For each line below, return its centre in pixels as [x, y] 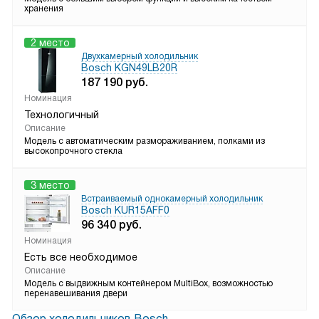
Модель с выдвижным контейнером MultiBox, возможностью [148, 283]
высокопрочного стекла [73, 151]
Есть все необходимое [81, 257]
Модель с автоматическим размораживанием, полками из [145, 141]
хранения [44, 9]
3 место [50, 185]
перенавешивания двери [76, 293]
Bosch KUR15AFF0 [125, 210]
